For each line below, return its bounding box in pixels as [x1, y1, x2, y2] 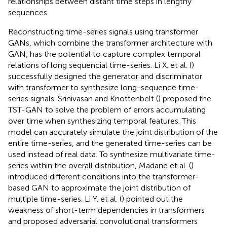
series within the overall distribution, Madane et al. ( [8, 160, 191, 170]
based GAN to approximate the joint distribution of [8, 182, 191, 193]
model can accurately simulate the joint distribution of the [8, 127, 218, 137]
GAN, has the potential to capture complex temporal [8, 49, 201, 59]
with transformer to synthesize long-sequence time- [8, 82, 199, 92]
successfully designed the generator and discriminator [8, 71, 202, 81]
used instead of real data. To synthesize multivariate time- [8, 149, 215, 159]
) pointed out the [122, 194, 183, 204]
